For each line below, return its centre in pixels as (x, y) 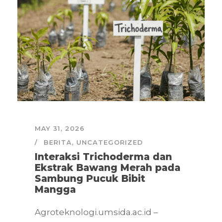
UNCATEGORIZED (110, 142)
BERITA (58, 142)
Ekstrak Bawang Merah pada (108, 167)
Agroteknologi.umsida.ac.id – (96, 212)
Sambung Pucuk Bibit (90, 178)
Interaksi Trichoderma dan (103, 157)
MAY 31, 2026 (60, 128)
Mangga (55, 189)
